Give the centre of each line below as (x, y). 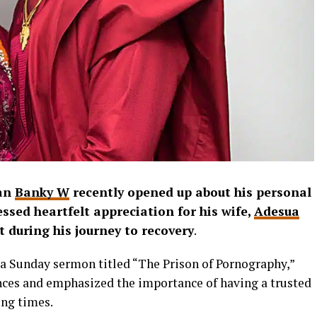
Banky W (42, 192)
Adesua (277, 211)
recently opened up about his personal (190, 192)
